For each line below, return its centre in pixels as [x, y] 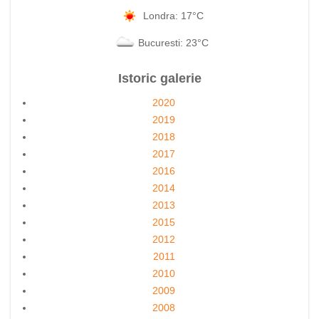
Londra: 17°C [173, 15]
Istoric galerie [159, 79]
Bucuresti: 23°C [173, 42]
